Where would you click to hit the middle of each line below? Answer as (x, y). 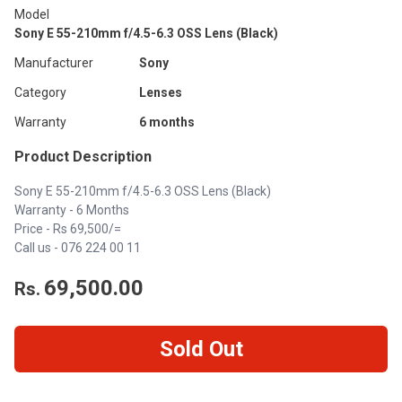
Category (40, 92)
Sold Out (201, 349)
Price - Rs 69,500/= (68, 229)
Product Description (83, 157)
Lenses (160, 92)
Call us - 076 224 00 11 (78, 248)
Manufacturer (54, 63)
